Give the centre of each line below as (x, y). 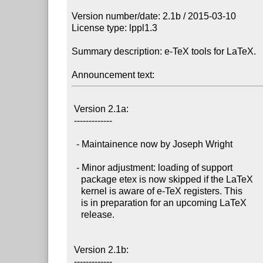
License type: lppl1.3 (115, 28)
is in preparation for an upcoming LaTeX (77, 203)
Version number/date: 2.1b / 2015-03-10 (154, 16)
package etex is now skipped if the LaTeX (77, 179)
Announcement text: (113, 75)
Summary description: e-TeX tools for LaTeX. (164, 51)
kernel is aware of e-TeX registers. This (77, 191)
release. (77, 214)
